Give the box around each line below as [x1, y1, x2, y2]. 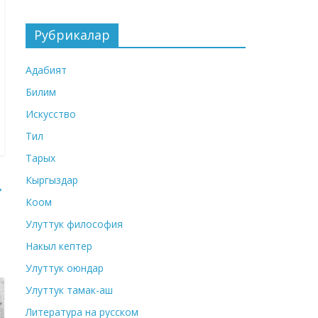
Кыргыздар [26, 173, 78, 187]
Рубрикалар [34, 26, 110, 44]
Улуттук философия [26, 217, 123, 231]
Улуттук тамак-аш [26, 283, 113, 297]
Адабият [26, 63, 67, 77]
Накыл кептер [26, 239, 92, 253]
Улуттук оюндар [26, 261, 104, 275]
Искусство [26, 107, 76, 121]
